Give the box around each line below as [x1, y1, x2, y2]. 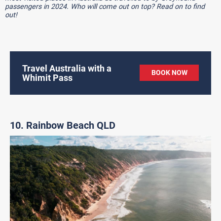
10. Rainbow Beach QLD [10, 119, 115, 131]
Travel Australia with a [22, 63, 111, 74]
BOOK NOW [151, 68, 187, 76]
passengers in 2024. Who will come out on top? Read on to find [5, 2, 205, 10]
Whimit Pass [22, 72, 73, 83]
